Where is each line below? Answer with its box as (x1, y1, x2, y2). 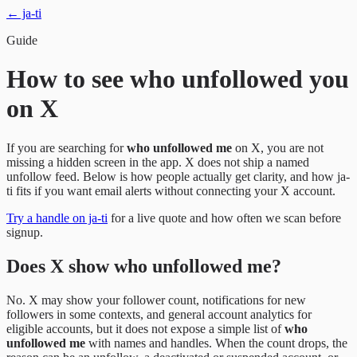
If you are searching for (6, 140, 124, 155)
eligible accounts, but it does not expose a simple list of (6, 321, 281, 335)
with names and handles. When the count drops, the (85, 335, 347, 350)
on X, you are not (232, 140, 324, 155)
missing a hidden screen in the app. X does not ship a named (6, 155, 309, 169)
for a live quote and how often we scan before (111, 210, 341, 225)
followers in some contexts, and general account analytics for (6, 307, 312, 321)
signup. (6, 225, 43, 239)
